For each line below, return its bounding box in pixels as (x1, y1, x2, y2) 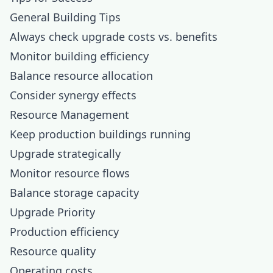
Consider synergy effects (10, 88, 136, 102)
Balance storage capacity (10, 185, 139, 200)
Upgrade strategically (10, 146, 121, 161)
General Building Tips (10, 10, 121, 24)
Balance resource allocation (10, 68, 153, 83)
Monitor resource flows (10, 166, 130, 180)
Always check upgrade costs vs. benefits (10, 29, 218, 44)
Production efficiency (10, 224, 119, 239)
